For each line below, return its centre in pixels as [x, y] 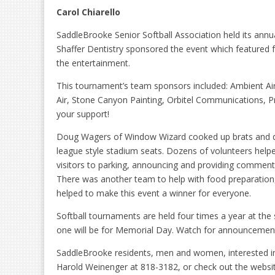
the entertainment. [93, 63]
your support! [83, 114]
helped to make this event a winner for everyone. [154, 193]
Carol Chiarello [88, 12]
